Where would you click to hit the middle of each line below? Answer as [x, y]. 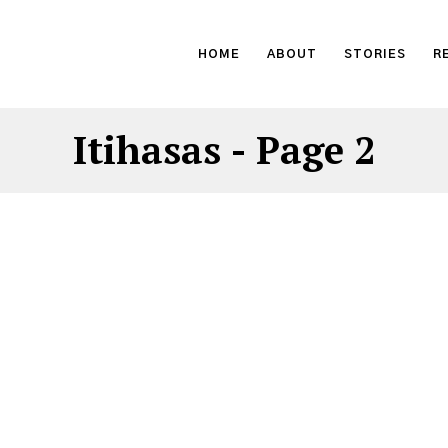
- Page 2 [298, 150]
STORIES [375, 54]
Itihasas [147, 150]
